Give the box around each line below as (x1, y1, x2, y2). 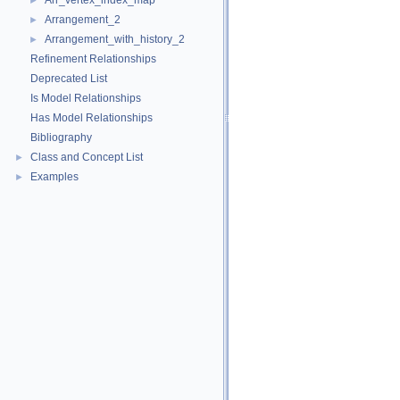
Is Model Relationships (30, 92, 141, 104)
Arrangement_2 (45, 13, 121, 26)
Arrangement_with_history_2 (45, 33, 185, 46)
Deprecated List (30, 72, 107, 85)
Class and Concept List (30, 151, 143, 163)
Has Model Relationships (30, 112, 153, 124)
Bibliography (30, 131, 92, 144)
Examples (30, 171, 79, 183)
